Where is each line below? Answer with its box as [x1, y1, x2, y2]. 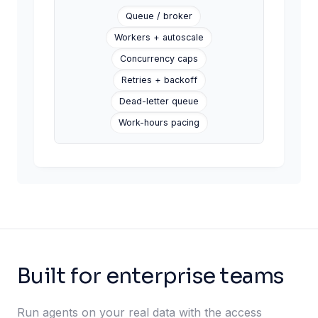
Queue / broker [126, 11, 192, 22]
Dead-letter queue [119, 96, 199, 107]
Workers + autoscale [114, 32, 204, 43]
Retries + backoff [121, 75, 197, 86]
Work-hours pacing [119, 117, 199, 128]
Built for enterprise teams [17, 263, 284, 290]
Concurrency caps [120, 53, 198, 65]
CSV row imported [62, 28, 148, 40]
